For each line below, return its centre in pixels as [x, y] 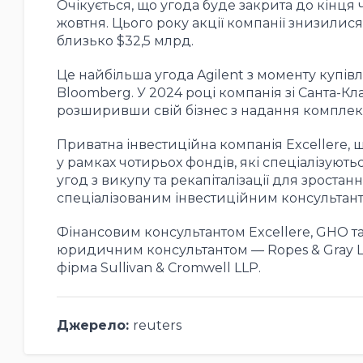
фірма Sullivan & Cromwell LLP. [158, 267]
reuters [157, 325]
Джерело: [94, 325]
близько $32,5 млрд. [125, 41]
